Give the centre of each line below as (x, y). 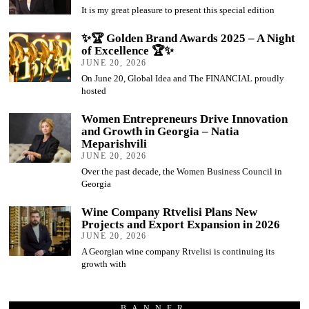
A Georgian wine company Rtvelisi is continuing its (178, 252)
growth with (104, 264)
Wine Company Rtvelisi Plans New (170, 212)
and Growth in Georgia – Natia (161, 132)
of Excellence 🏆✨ (128, 51)
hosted (94, 90)
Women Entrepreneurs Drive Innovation (185, 119)
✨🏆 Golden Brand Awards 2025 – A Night (189, 39)
